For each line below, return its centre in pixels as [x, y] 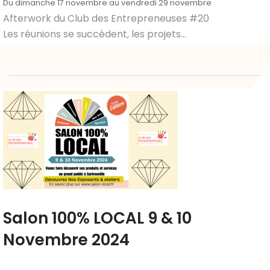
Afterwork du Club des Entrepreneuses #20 [106, 18]
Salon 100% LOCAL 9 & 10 [97, 218]
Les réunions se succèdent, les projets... [95, 34]
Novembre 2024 [66, 240]
